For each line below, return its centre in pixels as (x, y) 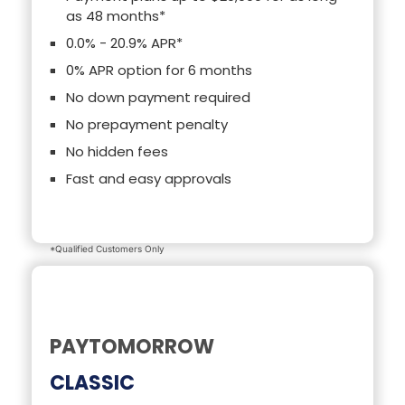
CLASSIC (92, 382)
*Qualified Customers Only (107, 248)
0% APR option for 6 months (159, 71)
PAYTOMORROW (132, 346)
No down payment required (158, 98)
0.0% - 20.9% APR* (124, 43)
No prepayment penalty (147, 125)
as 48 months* (116, 16)
